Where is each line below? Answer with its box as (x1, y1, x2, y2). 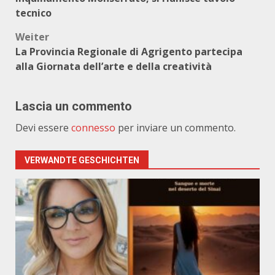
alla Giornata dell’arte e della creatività (15, 60, 212, 73)
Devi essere (15, 121, 71, 134)
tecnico (15, 6, 52, 20)
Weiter (15, 30, 49, 44)
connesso (71, 121, 115, 134)
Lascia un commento (15, 99, 132, 114)
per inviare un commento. (115, 121, 236, 134)
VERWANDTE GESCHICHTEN (25, 155, 139, 165)
